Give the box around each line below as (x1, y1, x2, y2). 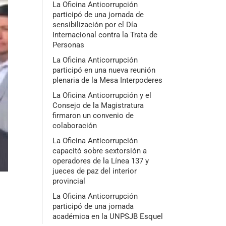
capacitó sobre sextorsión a (52, 146, 147, 155)
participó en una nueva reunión (52, 66, 155, 75)
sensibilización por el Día (52, 20, 137, 29)
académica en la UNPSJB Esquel (52, 212, 163, 221)
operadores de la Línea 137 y (52, 156, 149, 165)
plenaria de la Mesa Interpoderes (52, 76, 162, 85)
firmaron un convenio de (52, 111, 134, 120)
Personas (52, 40, 84, 49)
